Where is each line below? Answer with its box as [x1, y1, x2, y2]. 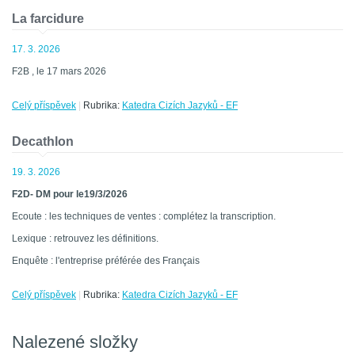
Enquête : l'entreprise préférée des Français [12, 255, 200, 267]
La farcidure [12, 12, 84, 26]
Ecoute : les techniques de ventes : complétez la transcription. [12, 211, 276, 223]
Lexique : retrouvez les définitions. [12, 233, 158, 245]
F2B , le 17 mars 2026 [12, 66, 106, 78]
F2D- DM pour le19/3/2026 [12, 189, 128, 200]
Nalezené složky [12, 332, 138, 353]
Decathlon [12, 135, 74, 149]
